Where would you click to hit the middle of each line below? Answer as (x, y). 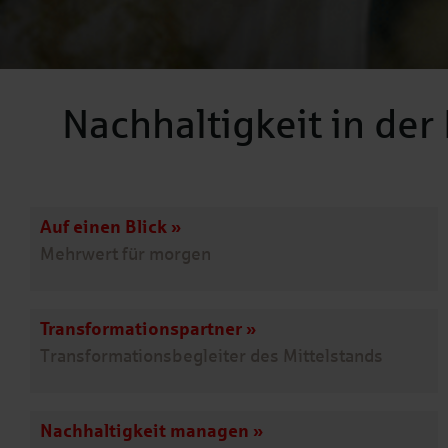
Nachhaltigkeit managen (144, 430)
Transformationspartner (141, 328)
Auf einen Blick (103, 226)
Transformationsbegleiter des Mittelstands (211, 355)
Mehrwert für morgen (125, 253)
